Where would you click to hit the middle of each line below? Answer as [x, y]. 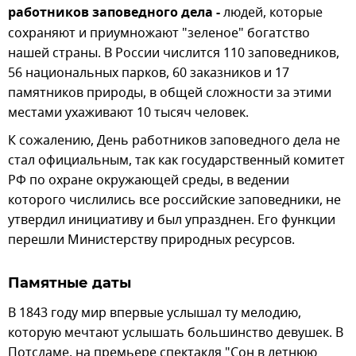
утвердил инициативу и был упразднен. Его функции [172, 220]
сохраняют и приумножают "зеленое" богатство [159, 33]
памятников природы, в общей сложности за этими [170, 93]
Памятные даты [70, 282]
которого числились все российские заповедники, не [174, 200]
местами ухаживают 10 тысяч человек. [128, 112]
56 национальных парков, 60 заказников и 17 [149, 73]
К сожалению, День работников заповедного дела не [174, 140]
